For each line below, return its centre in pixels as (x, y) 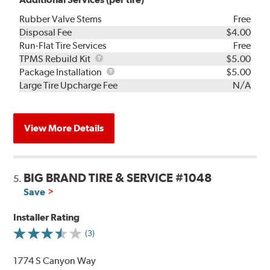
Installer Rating (47, 218)
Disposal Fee (46, 33)
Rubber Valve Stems (61, 19)
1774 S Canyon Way (55, 261)
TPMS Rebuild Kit (56, 59)
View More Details (64, 128)
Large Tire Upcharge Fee (69, 86)
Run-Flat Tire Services (63, 46)
